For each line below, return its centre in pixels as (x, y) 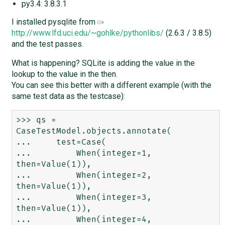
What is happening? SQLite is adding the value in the (103, 63)
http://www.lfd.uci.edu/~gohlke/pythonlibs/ (87, 33)
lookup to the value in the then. (64, 74)
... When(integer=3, (84, 197)
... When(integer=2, (84, 175)
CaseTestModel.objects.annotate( (94, 131)
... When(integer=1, (84, 153)
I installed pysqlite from (54, 22)
